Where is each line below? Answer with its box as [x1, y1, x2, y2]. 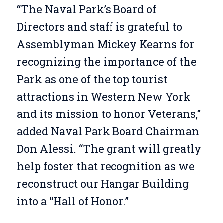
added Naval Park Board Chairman [16, 124, 199, 139]
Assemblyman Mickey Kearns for [16, 37, 194, 52]
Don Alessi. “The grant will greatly [16, 141, 201, 156]
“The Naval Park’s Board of [16, 2, 156, 17]
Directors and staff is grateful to [16, 19, 182, 34]
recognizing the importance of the [16, 54, 197, 69]
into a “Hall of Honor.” [16, 194, 129, 209]
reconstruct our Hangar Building [16, 176, 189, 191]
